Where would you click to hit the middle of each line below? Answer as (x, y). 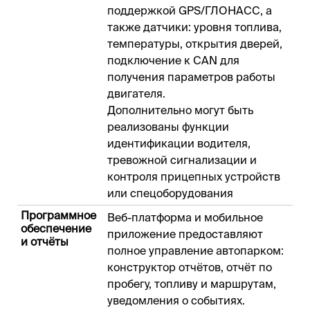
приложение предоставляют (185, 234)
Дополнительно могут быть (180, 110)
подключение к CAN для (173, 61)
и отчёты (45, 242)
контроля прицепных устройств (194, 177)
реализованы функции (168, 127)
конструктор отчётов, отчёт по (190, 267)
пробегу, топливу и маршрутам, (192, 284)
